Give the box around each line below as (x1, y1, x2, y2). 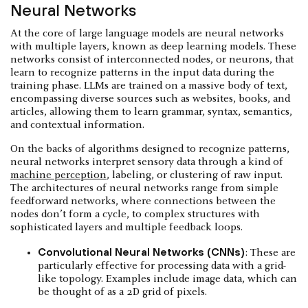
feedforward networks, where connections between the (10, 196, 276, 208)
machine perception (10, 170, 107, 181)
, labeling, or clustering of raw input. (107, 170, 283, 181)
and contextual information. (10, 120, 144, 131)
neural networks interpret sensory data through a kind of (10, 157, 283, 168)
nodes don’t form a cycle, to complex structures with (10, 209, 260, 221)
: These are (245, 247, 296, 259)
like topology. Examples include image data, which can (38, 274, 297, 285)
